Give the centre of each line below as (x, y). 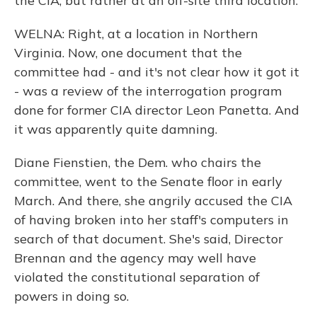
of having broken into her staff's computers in (151, 220)
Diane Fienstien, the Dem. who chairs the (138, 162)
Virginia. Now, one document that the (128, 53)
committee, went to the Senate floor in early (148, 181)
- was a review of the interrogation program (148, 91)
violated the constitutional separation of (137, 277)
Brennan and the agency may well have (135, 258)
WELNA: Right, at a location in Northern (136, 34)
